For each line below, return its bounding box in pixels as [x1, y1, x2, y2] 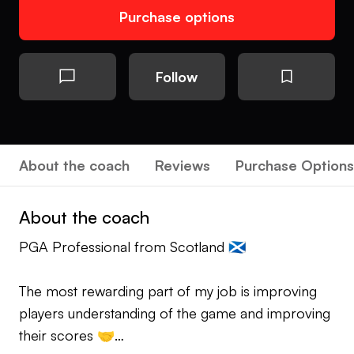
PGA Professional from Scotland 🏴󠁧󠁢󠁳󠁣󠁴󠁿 [19, 238, 246, 255]
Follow [156, 68, 198, 85]
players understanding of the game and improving [19, 304, 330, 322]
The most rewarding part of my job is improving [19, 282, 317, 299]
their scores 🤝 [19, 326, 115, 344]
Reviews [155, 156, 210, 174]
